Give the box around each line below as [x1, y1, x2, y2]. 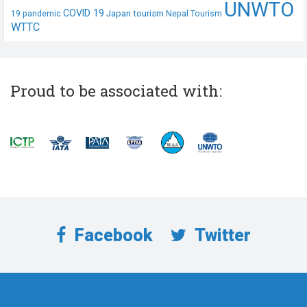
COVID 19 [63, 7, 104, 19]
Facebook [71, 225, 153, 245]
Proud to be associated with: [10, 80, 222, 101]
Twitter [191, 225, 251, 245]
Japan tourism [106, 8, 164, 19]
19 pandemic [11, 8, 61, 19]
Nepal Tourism [166, 8, 222, 19]
